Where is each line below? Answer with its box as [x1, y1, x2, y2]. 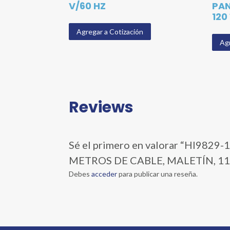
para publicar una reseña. [117, 169, 198, 179]
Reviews [69, 97, 134, 119]
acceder [91, 169, 118, 179]
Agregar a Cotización [76, 27, 144, 36]
